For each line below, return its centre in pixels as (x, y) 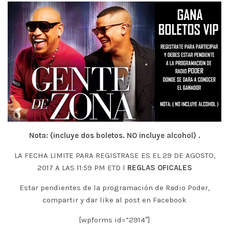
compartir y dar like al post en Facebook (114, 200)
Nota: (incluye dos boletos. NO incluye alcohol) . (114, 135)
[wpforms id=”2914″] (114, 220)
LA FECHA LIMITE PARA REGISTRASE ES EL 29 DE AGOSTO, (114, 155)
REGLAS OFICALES (159, 168)
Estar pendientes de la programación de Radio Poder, (114, 188)
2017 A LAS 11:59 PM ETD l (82, 168)
